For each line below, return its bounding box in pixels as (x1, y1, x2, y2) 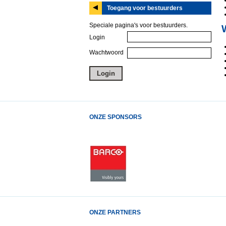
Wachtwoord (89, 49, 124, 56)
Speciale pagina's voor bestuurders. (89, 22, 188, 29)
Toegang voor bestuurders (107, 5, 183, 12)
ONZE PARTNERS (89, 209, 141, 216)
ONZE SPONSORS (89, 114, 142, 121)
